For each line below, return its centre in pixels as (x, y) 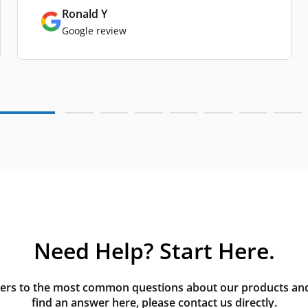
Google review (94, 30)
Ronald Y (85, 13)
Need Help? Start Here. (154, 250)
